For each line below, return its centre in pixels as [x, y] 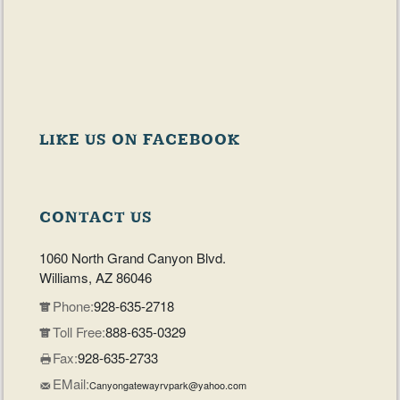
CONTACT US [96, 217]
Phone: [74, 306]
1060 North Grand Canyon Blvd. [133, 258]
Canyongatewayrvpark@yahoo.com [168, 385]
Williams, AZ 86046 [96, 277]
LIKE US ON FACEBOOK [140, 140]
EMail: [71, 383]
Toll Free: [79, 332]
